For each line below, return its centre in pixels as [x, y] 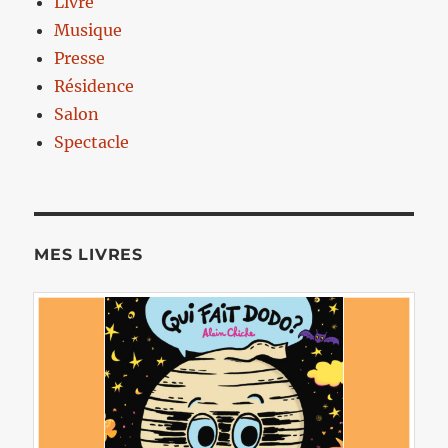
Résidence [94, 85]
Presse [80, 57]
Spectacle [92, 141]
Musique [88, 29]
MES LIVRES [88, 254]
